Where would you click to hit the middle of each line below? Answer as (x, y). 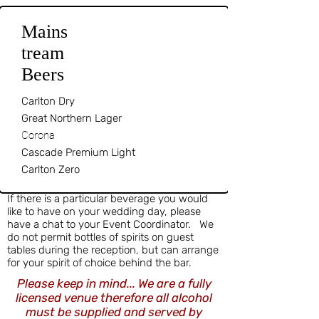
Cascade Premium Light (78, 153)
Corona (40, 136)
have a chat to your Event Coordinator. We (110, 225)
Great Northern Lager (72, 119)
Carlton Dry (48, 101)
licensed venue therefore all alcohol (114, 298)
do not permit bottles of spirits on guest (100, 237)
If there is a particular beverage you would (108, 199)
